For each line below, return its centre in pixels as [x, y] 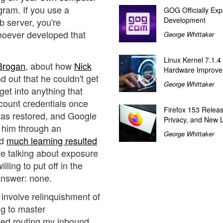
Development [185, 20]
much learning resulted [52, 140]
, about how [50, 65]
